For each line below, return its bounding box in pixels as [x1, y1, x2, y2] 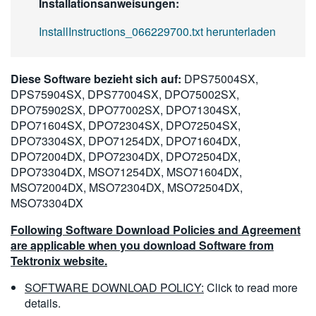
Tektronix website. [11, 253, 107, 269]
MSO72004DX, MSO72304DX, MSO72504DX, [11, 179, 243, 195]
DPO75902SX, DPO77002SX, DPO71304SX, [11, 102, 241, 118]
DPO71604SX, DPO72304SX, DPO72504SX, [11, 117, 241, 133]
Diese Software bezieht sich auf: [11, 71, 181, 87]
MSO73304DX [11, 195, 83, 211]
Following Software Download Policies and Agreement [11, 221, 300, 238]
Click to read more [207, 279, 298, 296]
